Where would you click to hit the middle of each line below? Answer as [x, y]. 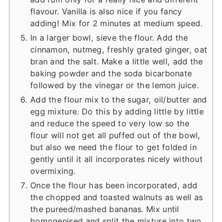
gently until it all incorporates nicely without [116, 159]
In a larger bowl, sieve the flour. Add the [109, 37]
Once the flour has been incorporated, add [114, 185]
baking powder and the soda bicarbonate [111, 73]
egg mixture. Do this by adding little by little [117, 111]
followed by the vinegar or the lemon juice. [114, 85]
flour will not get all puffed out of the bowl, [115, 135]
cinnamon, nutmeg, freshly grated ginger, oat [119, 49]
